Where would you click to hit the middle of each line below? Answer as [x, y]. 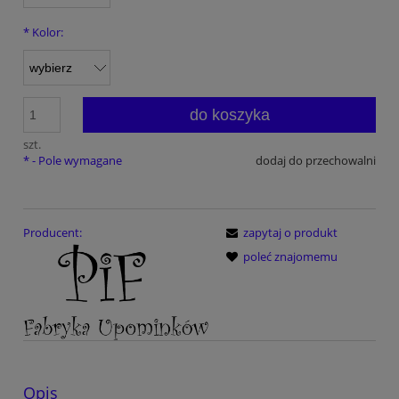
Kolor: [46, 32]
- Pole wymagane [76, 160]
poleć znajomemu [290, 257]
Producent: [53, 233]
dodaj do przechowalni [316, 160]
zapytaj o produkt [290, 233]
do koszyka [229, 114]
